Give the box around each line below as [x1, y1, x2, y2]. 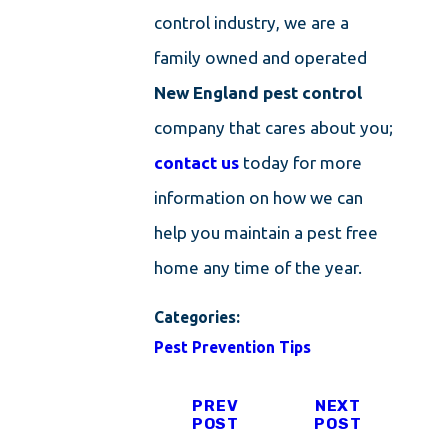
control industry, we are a [154, 13, 350, 33]
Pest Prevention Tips [154, 337, 312, 356]
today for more [239, 153, 363, 173]
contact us [154, 153, 240, 173]
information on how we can [154, 188, 364, 208]
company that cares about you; [154, 118, 394, 138]
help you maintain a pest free [154, 223, 379, 243]
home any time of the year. [154, 258, 363, 278]
